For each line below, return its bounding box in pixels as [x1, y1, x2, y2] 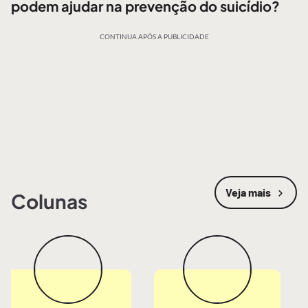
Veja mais [225, 185, 271, 199]
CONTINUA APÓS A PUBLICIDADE [99, 32, 209, 41]
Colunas [11, 189, 87, 213]
